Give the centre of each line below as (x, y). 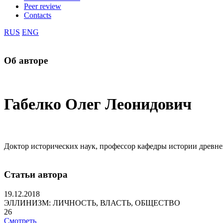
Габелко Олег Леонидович (98, 104)
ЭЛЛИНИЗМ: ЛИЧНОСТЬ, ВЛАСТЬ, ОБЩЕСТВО (92, 203)
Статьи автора (36, 175)
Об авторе (26, 60)
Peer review (43, 6)
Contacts (38, 15)
